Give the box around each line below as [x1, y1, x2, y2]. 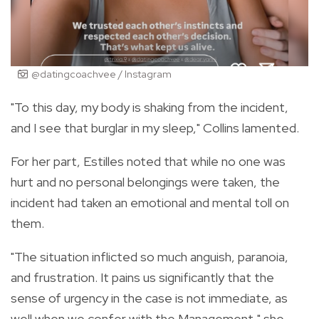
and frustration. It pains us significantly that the [11, 268, 274, 286]
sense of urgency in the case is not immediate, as [11, 289, 288, 306]
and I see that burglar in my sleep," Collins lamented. [11, 119, 299, 136]
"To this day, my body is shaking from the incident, [11, 98, 288, 115]
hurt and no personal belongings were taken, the [11, 173, 280, 190]
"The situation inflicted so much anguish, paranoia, [11, 248, 288, 265]
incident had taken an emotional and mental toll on [11, 194, 289, 211]
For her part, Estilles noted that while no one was [11, 152, 286, 169]
